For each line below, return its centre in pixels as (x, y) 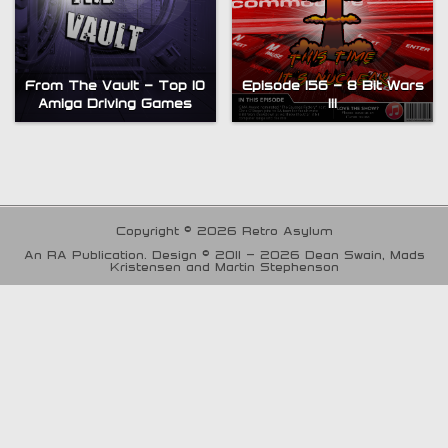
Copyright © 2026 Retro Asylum (224, 229)
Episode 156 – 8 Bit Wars (332, 85)
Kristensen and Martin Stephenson (224, 265)
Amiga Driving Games (115, 103)
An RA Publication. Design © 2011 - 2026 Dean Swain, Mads (224, 253)
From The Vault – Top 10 (115, 85)
